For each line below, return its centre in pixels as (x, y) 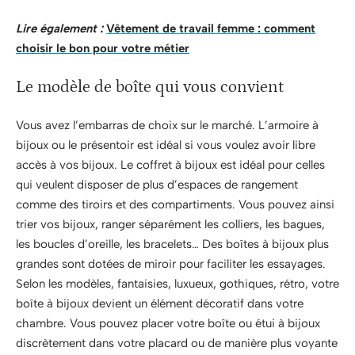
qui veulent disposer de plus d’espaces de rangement (157, 185)
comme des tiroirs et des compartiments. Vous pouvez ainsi (175, 204)
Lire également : (59, 29)
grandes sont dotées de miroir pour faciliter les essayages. (171, 264)
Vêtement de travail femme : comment (211, 29)
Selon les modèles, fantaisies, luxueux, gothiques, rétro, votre (177, 284)
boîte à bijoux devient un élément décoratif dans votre (160, 303)
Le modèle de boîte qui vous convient (150, 87)
